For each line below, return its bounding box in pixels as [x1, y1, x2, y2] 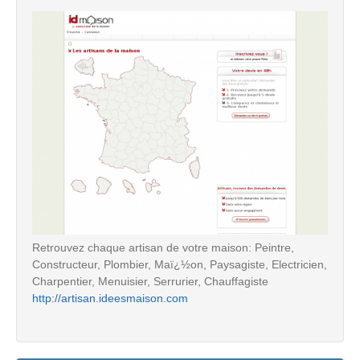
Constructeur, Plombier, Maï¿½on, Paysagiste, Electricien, [32, 257, 327, 271]
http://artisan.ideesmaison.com [32, 291, 188, 305]
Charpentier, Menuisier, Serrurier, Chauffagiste [32, 274, 268, 288]
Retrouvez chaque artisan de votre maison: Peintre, [32, 240, 294, 254]
